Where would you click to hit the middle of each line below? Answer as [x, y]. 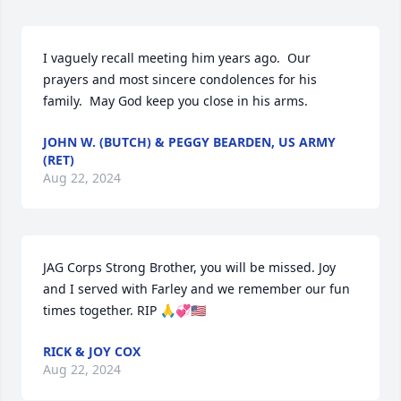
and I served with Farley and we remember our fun [196, 289]
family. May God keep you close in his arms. [175, 101]
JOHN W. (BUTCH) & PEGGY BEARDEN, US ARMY [189, 142]
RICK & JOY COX [92, 351]
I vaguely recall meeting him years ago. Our [177, 58]
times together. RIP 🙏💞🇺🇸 [124, 310]
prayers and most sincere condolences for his [180, 79]
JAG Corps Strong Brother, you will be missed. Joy [189, 267]
